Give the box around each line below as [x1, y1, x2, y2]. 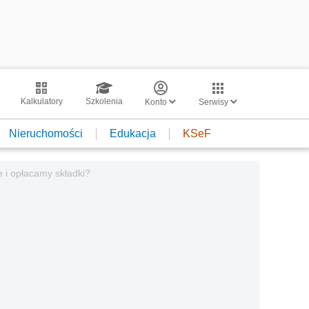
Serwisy [199, 97, 230, 107]
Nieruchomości [9, 127, 83, 139]
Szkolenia [85, 97, 123, 106]
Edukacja [110, 127, 156, 139]
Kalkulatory [20, 97, 63, 106]
